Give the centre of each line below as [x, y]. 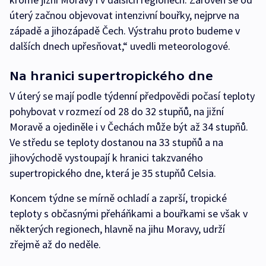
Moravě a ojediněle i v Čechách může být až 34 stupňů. [129, 127]
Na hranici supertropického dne [111, 76]
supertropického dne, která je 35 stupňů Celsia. [113, 173]
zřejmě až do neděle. [55, 244]
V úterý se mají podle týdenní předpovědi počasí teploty [132, 96]
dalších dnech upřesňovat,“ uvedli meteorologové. [120, 46]
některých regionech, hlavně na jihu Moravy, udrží [117, 229]
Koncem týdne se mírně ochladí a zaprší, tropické [118, 198]
